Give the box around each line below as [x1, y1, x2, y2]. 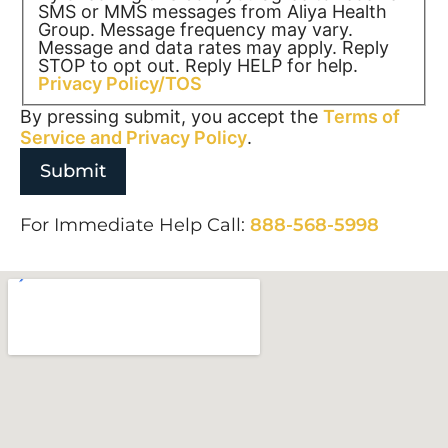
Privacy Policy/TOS [37, 73, 202, 95]
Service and [20, 127, 126, 149]
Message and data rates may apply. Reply [37, 37, 389, 59]
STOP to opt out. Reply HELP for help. [37, 55, 358, 77]
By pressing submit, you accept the [20, 106, 323, 128]
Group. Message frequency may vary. [37, 19, 353, 41]
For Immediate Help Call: [20, 214, 250, 237]
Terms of [323, 106, 400, 128]
